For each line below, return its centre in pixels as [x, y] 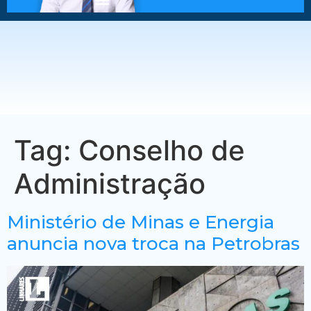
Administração [110, 184]
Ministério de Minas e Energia [141, 222]
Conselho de [162, 150]
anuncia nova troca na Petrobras [153, 244]
